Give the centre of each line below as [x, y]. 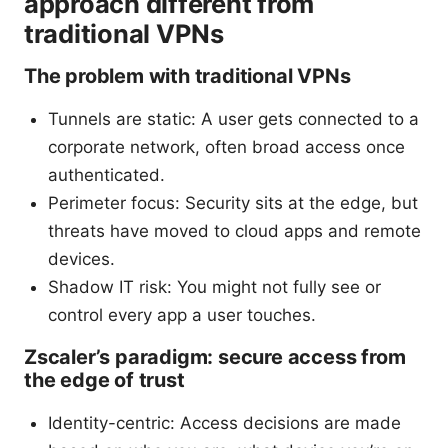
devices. [81, 258]
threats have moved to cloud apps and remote [234, 230]
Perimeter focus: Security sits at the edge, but [233, 202]
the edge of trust [104, 379]
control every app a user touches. [182, 314]
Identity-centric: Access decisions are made [224, 422]
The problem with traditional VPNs [187, 75]
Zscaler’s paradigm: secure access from [215, 356]
